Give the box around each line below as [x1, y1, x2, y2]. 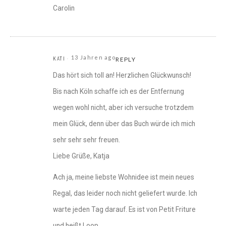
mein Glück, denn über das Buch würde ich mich [53, 120, 195, 128]
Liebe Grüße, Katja [53, 152, 109, 160]
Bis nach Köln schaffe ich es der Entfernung [53, 87, 184, 96]
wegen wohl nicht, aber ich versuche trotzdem [53, 103, 194, 112]
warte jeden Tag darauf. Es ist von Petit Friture [53, 205, 196, 214]
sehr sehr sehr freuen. [53, 136, 120, 144]
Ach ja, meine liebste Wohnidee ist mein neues [53, 173, 194, 182]
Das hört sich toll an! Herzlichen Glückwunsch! [53, 71, 191, 80]
